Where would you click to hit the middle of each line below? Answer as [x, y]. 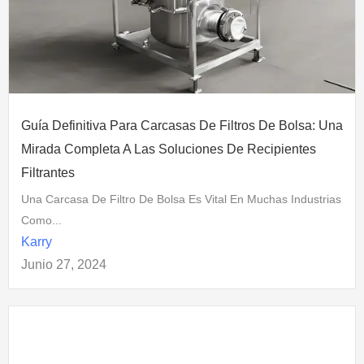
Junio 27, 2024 [64, 264]
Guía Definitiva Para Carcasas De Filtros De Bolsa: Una [182, 125]
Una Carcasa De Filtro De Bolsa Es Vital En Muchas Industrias [181, 199]
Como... [41, 220]
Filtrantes [48, 172]
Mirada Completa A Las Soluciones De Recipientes [169, 149]
